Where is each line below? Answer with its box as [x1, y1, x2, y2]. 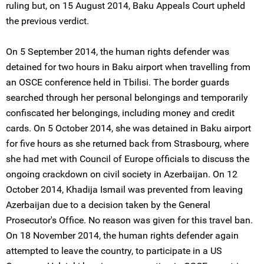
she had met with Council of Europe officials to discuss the [6, 153, 249, 164]
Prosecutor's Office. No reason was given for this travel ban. [6, 214, 253, 226]
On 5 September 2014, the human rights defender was [6, 46, 229, 57]
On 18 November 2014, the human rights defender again [6, 230, 239, 241]
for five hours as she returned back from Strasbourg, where [6, 138, 249, 149]
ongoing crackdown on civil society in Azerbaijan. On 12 [6, 169, 237, 180]
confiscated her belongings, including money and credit [6, 107, 235, 118]
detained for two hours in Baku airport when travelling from [6, 61, 250, 72]
